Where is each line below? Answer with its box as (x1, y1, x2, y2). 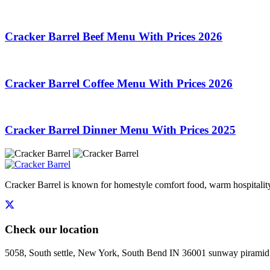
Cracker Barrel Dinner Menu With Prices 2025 (5, 124, 236, 137)
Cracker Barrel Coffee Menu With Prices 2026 (5, 77, 233, 90)
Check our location (5, 222, 99, 236)
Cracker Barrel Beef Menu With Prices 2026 (5, 30, 222, 43)
